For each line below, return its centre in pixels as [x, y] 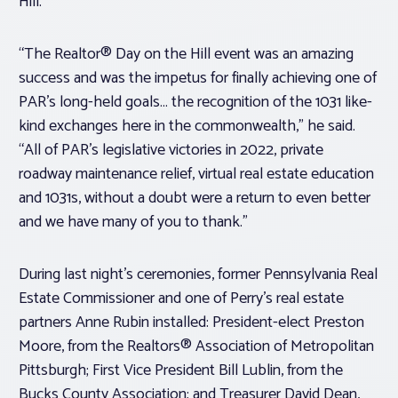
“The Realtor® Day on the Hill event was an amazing [186, 55]
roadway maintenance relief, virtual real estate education [196, 175]
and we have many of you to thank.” [133, 223]
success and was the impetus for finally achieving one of [198, 79]
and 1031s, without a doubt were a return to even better [195, 199]
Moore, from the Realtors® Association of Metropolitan [196, 347]
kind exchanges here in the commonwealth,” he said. [187, 127]
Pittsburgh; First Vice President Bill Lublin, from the [181, 371]
